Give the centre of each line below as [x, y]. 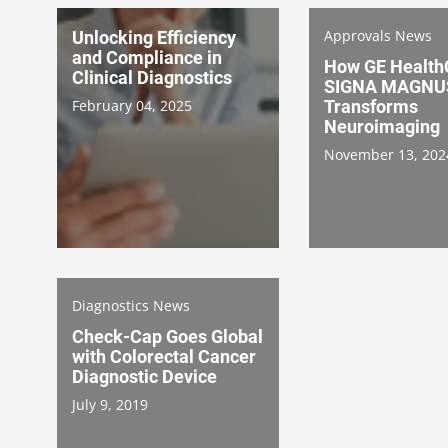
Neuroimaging [382, 126]
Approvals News [378, 35]
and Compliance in [147, 57]
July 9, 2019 [110, 404]
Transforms [371, 106]
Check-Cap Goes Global [167, 336]
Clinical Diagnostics [152, 77]
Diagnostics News [131, 305]
